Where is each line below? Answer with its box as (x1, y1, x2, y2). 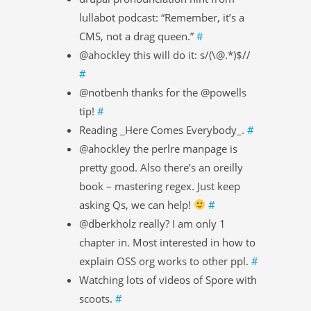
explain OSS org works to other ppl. (79, 253, 251, 268)
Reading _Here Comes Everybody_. (79, 122, 247, 137)
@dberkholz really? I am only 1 (79, 216, 226, 230)
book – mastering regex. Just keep (79, 178, 240, 193)
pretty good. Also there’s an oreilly (79, 160, 243, 174)
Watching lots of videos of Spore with (79, 272, 257, 287)
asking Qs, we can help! (79, 197, 194, 212)
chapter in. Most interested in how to (79, 235, 255, 249)
